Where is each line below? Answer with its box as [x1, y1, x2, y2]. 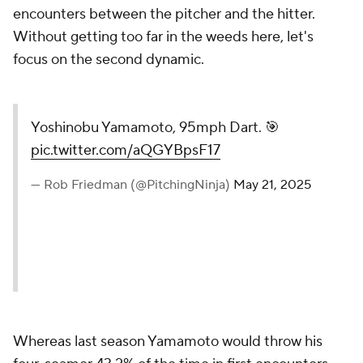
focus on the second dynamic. [13, 50, 204, 70]
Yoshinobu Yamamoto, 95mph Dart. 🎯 [31, 118, 280, 138]
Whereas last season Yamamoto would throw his [13, 332, 322, 352]
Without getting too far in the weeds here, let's [13, 28, 314, 47]
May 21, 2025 [233, 177, 311, 194]
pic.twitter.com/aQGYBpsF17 [31, 141, 220, 160]
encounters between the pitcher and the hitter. [13, 5, 315, 24]
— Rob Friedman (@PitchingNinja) [31, 177, 233, 194]
